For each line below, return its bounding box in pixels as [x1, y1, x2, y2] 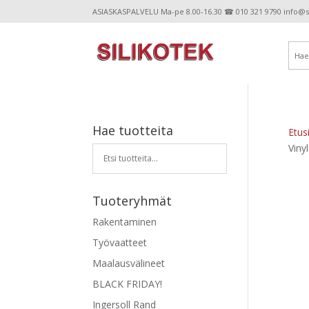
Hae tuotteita [92, 121, 174, 139]
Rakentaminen [92, 215, 157, 228]
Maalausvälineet [92, 256, 166, 270]
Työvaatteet [92, 235, 148, 249]
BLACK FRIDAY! [92, 277, 163, 290]
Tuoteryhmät [92, 192, 172, 209]
